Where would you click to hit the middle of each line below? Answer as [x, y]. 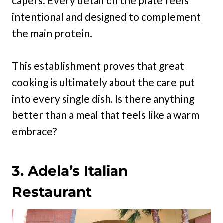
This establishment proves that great [98, 66]
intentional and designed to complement [106, 17]
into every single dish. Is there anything [103, 99]
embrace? [34, 131]
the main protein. [52, 33]
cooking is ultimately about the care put [103, 82]
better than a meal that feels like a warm [106, 115]
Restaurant [52, 192]
